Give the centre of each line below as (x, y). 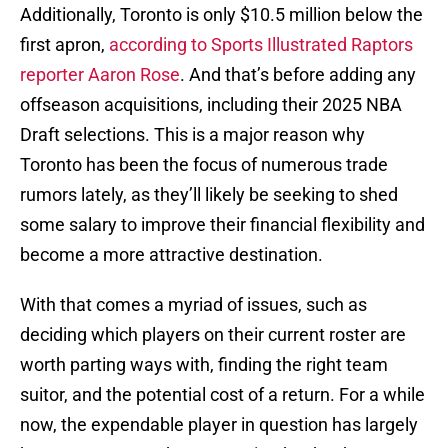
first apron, (64, 45)
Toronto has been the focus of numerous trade (204, 165)
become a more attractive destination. (171, 255)
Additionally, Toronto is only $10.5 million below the (221, 15)
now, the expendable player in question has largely (219, 425)
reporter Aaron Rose (100, 75)
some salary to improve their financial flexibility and (222, 225)
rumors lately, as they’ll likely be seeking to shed (209, 195)
